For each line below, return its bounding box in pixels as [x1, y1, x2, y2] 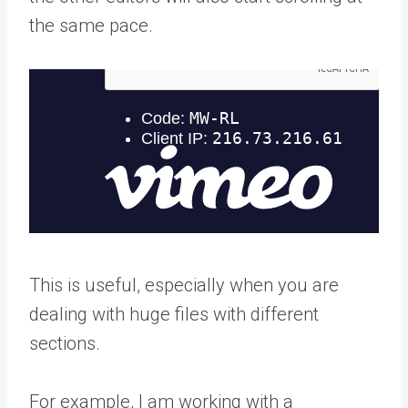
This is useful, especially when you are [29, 273, 339, 296]
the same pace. [29, 14, 153, 36]
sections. [29, 331, 100, 354]
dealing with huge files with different [29, 302, 319, 325]
